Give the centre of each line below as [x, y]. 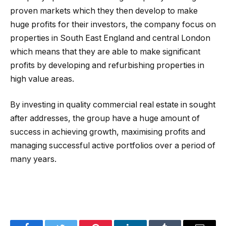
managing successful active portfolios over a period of [113, 146]
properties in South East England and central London [110, 38]
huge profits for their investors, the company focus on [113, 24]
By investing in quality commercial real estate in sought [113, 105]
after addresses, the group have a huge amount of [105, 119]
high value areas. [42, 79]
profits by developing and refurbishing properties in [107, 65]
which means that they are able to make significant [105, 51]
